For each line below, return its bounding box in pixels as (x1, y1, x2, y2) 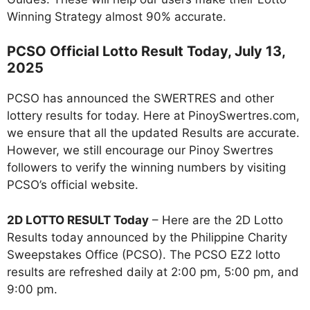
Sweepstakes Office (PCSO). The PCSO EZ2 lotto (7, 247, 280, 262)
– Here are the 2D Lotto (149, 212, 283, 227)
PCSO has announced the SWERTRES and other (7, 91, 274, 106)
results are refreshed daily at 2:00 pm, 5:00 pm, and (7, 264, 299, 279)
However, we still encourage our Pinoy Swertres (7, 143, 273, 158)
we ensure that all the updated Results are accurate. (7, 126, 300, 140)
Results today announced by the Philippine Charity (7, 230, 287, 244)
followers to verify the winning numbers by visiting (7, 161, 286, 175)
